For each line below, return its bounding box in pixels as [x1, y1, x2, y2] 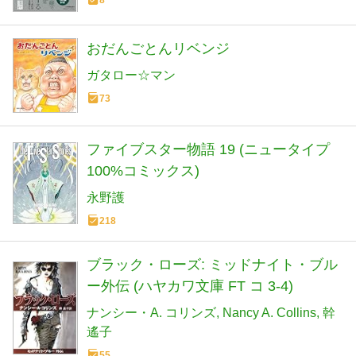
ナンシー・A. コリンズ [87, 305, 216, 319]
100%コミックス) [87, 162, 199, 179]
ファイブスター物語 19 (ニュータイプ [87, 141, 330, 157]
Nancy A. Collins [222, 305, 316, 319]
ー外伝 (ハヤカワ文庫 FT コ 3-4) [87, 277, 293, 294]
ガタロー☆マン [87, 68, 176, 83]
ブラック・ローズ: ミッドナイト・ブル [87, 256, 338, 273]
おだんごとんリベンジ [87, 41, 230, 57]
